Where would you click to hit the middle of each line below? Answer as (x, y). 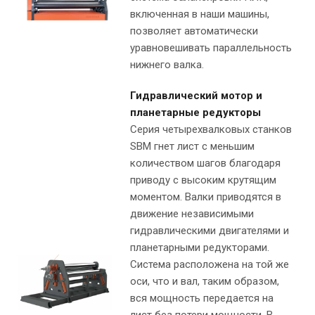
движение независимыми (192, 214)
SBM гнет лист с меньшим (192, 147)
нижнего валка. (167, 65)
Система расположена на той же (210, 265)
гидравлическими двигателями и (210, 231)
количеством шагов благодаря (205, 163)
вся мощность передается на (202, 298)
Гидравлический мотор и (196, 96)
